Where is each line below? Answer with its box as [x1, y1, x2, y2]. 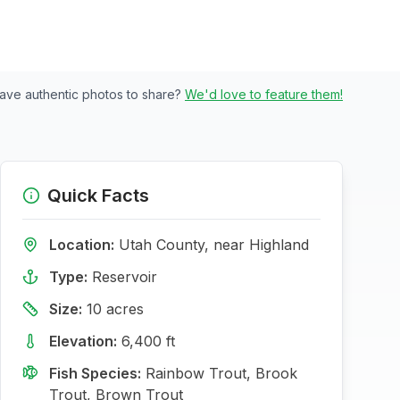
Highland [249, 236, 309, 254]
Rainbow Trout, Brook [146, 364, 297, 382]
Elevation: [49, 332, 117, 350]
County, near [152, 236, 249, 254]
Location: [49, 236, 114, 254]
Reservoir [92, 268, 157, 286]
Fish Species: [49, 364, 141, 382]
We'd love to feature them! [185, 87, 343, 102]
